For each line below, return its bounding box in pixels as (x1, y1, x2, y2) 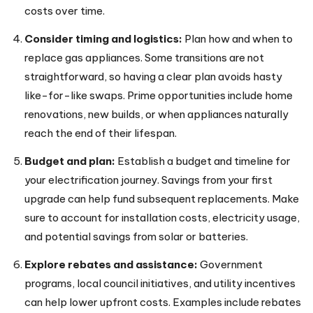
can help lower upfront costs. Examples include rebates (24, 295, 301, 309)
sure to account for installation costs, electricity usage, (24, 210, 300, 224)
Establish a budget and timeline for (115, 154, 291, 168)
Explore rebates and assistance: (24, 257, 198, 271)
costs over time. (24, 3, 105, 17)
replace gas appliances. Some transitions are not (24, 50, 264, 64)
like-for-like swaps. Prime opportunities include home (24, 88, 293, 102)
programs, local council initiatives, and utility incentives (24, 276, 296, 290)
